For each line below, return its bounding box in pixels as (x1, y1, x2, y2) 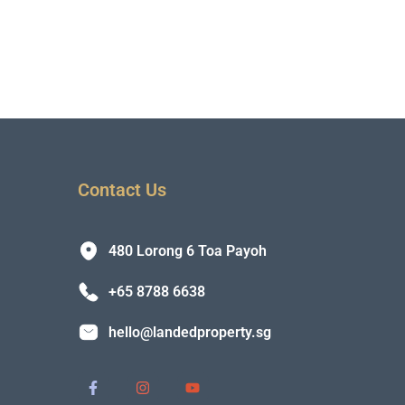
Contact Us (77, 179, 166, 201)
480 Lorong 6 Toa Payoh (108, 242, 267, 259)
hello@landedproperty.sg (108, 324, 271, 341)
